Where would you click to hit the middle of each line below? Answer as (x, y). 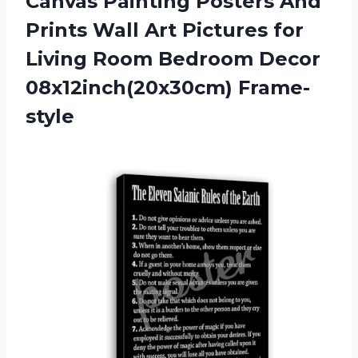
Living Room (92, 58)
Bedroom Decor (239, 58)
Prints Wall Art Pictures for (165, 30)
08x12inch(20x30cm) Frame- (168, 87)
